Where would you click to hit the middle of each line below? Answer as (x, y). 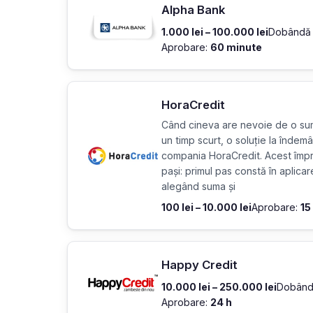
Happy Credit (199, 264)
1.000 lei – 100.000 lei (215, 32)
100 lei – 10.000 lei (206, 207)
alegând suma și (198, 186)
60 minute (236, 48)
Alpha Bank (193, 10)
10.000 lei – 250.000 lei (219, 286)
